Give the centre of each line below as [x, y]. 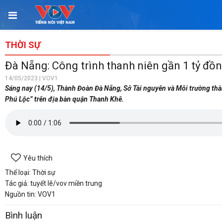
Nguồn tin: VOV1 [30, 194]
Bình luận [24, 215]
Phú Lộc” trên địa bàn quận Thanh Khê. [64, 99]
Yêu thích [38, 158]
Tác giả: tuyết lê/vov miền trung [54, 183]
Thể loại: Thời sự [30, 172]
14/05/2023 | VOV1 [31, 78]
